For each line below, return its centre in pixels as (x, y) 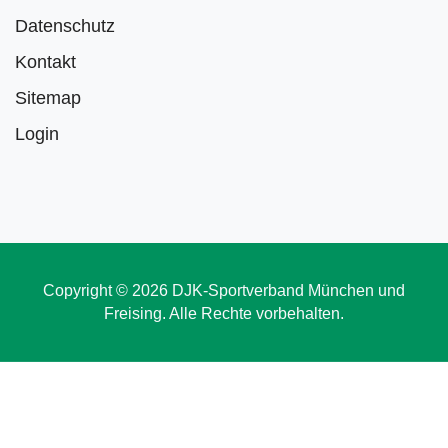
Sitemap (48, 98)
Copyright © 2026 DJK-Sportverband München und (224, 290)
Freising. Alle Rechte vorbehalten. (224, 313)
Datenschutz (65, 26)
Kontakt (45, 62)
